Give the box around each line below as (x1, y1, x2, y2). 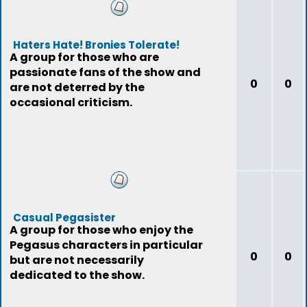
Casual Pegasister (13, 210, 116, 225)
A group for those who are (10, 49, 159, 65)
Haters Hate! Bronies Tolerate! (13, 38, 180, 52)
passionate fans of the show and (10, 64, 201, 80)
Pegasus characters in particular (10, 237, 203, 253)
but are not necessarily (10, 252, 144, 268)
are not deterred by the (10, 79, 145, 95)
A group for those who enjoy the (10, 222, 193, 238)
